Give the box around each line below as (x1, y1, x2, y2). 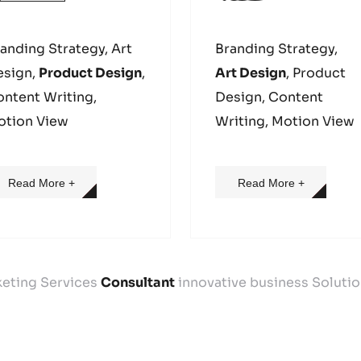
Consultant (101, 274, 175, 291)
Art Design (215, 64, 286, 81)
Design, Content (215, 89, 323, 106)
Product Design (39, 64, 142, 81)
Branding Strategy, (215, 40, 338, 57)
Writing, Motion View (215, 113, 355, 130)
